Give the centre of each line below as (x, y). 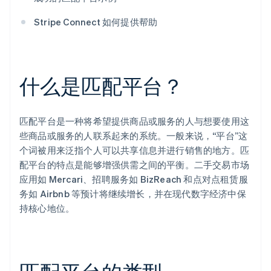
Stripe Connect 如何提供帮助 (96, 22)
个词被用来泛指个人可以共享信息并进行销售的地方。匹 (135, 150)
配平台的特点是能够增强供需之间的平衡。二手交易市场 (135, 165)
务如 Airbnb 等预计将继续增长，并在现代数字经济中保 (133, 194)
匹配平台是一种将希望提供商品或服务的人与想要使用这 (135, 121)
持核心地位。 (47, 208)
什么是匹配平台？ (102, 86)
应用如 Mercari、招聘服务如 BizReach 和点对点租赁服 (134, 179)
